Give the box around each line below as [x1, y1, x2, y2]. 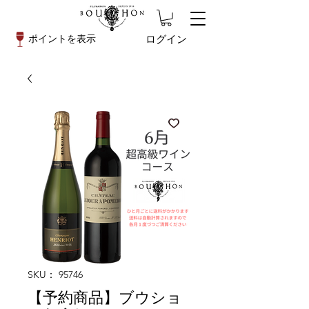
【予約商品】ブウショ [28, 288, 182, 307]
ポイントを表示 [28, 32, 96, 45]
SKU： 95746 [28, 268, 83, 281]
